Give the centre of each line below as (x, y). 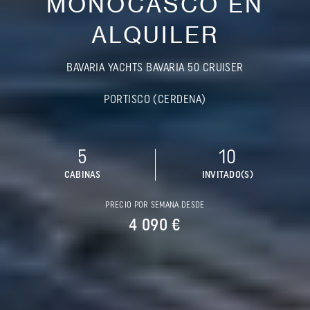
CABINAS (82, 175)
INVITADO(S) (227, 175)
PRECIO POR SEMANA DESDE (155, 205)
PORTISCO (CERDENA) (155, 100)
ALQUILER (155, 35)
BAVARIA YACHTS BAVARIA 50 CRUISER (155, 68)
